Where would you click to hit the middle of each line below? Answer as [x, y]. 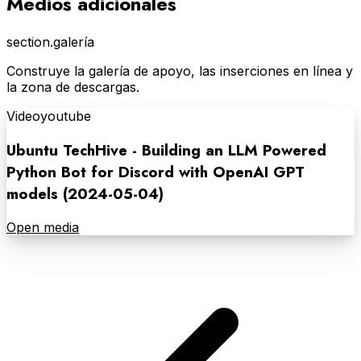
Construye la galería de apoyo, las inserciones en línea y [180, 71]
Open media [43, 228]
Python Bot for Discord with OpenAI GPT [156, 172]
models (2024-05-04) [85, 193]
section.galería [50, 41]
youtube [66, 116]
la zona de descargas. [73, 87]
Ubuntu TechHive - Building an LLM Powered [166, 150]
